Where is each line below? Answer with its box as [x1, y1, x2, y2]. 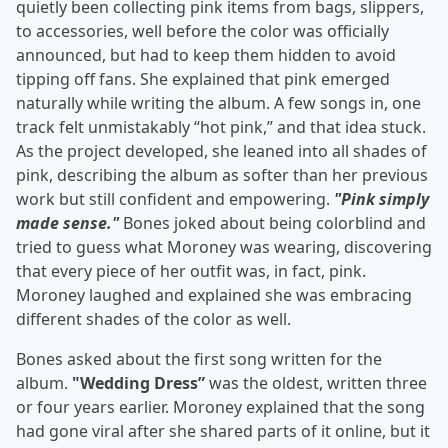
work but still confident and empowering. [16, 188, 330, 210]
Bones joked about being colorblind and [123, 212, 426, 234]
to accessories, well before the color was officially [16, 20, 389, 42]
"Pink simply [330, 188, 429, 210]
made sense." [16, 212, 123, 234]
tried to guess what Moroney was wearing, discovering [16, 236, 432, 258]
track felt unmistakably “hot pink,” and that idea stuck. [16, 116, 426, 138]
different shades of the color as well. [16, 308, 291, 330]
